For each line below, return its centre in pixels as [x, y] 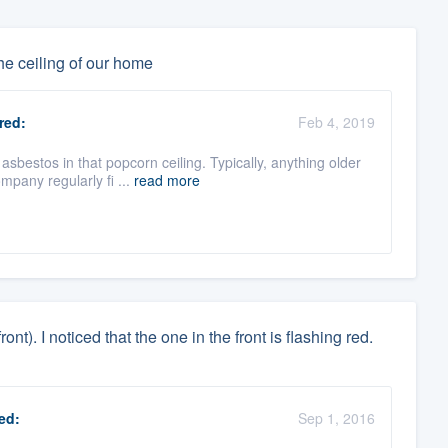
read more [166, 180]
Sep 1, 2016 [336, 418]
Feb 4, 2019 [336, 122]
